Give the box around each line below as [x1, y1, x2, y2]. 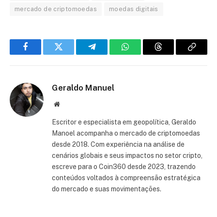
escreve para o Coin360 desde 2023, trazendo [52, 163, 196, 171]
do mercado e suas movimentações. [52, 185, 161, 193]
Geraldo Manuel [52, 83, 114, 93]
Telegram [91, 49, 124, 59]
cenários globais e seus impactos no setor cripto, [52, 152, 202, 160]
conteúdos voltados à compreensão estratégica [52, 174, 201, 182]
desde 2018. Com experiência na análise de [52, 140, 185, 149]
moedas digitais [108, 5, 158, 13]
